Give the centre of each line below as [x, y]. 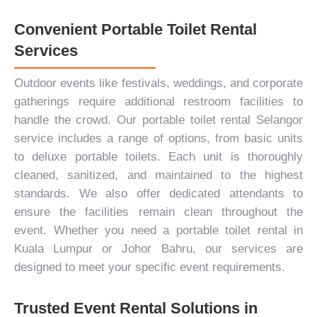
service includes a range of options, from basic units [158, 138]
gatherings [42, 102]
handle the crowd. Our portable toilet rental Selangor [158, 120]
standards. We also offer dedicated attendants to [158, 194]
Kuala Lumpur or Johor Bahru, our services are [158, 249]
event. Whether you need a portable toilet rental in [158, 230]
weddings [198, 83]
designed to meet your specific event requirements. [150, 267]
